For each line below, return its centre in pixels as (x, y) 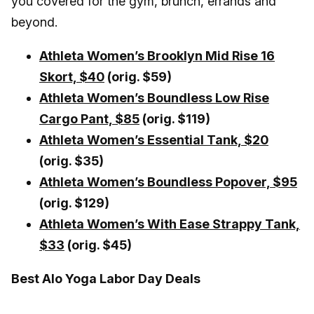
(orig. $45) (98, 245)
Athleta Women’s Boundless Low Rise (154, 97)
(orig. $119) (175, 118)
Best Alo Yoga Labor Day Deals (106, 278)
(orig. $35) (71, 161)
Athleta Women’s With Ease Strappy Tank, (170, 224)
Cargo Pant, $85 (89, 118)
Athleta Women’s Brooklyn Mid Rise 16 (157, 55)
